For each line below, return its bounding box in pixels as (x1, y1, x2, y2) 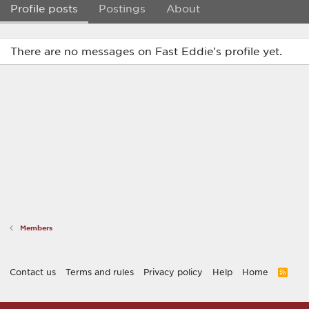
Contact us (10, 266, 56, 278)
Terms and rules (66, 266, 134, 278)
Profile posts (10, 2, 78, 14)
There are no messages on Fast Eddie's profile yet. (10, 45, 282, 57)
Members (20, 223, 53, 232)
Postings (99, 2, 146, 14)
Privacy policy (143, 266, 203, 278)
